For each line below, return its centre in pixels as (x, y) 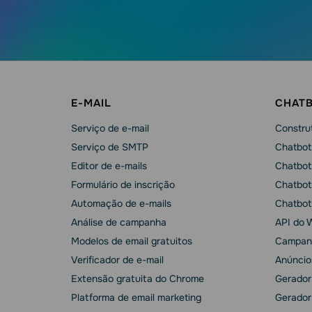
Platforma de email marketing (136, 297)
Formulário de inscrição (123, 185)
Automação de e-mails (121, 203)
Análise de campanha (119, 222)
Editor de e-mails (109, 166)
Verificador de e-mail (117, 260)
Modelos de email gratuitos (132, 241)
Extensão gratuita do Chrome (138, 279)
